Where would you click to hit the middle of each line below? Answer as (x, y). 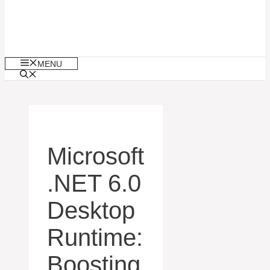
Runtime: (95, 238)
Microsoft (96, 156)
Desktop (91, 211)
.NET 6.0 (94, 184)
